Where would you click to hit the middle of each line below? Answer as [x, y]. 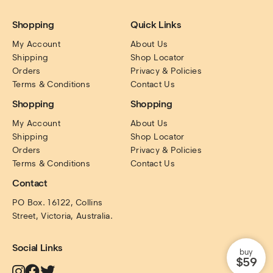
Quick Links [156, 24]
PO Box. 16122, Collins [58, 202]
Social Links [37, 247]
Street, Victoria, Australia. [62, 216]
